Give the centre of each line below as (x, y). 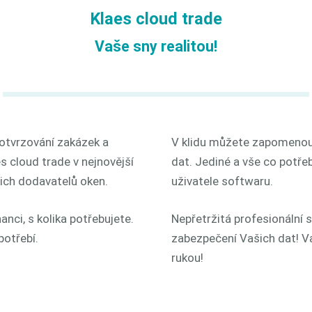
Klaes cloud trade (156, 19)
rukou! (187, 257)
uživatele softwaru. (222, 181)
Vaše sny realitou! (156, 47)
